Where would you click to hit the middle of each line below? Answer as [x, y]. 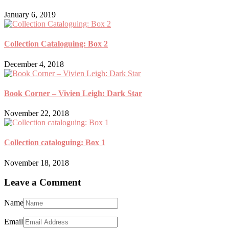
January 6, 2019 [30, 15]
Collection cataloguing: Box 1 [55, 143]
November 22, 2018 [37, 113]
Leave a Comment [42, 182]
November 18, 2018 [37, 163]
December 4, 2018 [34, 64]
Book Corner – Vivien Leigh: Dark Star [73, 93]
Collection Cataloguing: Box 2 [56, 44]
